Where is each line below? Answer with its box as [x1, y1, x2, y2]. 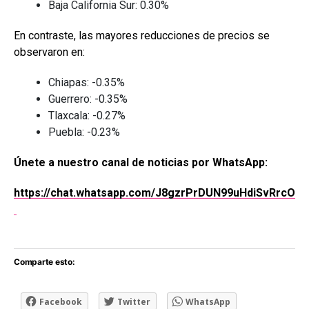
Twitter [117, 295, 150, 308]
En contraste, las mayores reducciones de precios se [14, 28, 270, 42]
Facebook [39, 295, 82, 308]
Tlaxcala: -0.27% [48, 108, 126, 122]
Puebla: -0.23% [48, 125, 120, 139]
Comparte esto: [14, 256, 75, 267]
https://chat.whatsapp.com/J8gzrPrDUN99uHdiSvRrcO [14, 186, 295, 199]
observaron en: [14, 45, 85, 59]
